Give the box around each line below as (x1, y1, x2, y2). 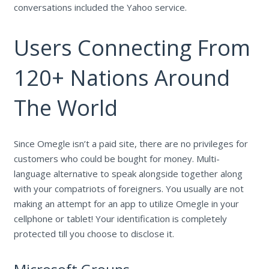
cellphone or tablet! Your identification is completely (13, 213, 227, 225)
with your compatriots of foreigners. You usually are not (13, 183, 244, 195)
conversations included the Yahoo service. (13, 1, 187, 14)
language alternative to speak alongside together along (13, 168, 243, 180)
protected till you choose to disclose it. (13, 228, 174, 240)
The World (13, 93, 118, 123)
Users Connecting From (13, 33, 250, 63)
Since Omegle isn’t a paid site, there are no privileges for (13, 138, 248, 150)
